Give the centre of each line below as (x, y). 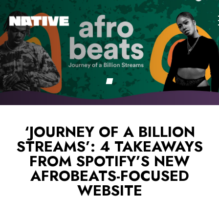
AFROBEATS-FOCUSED (109, 176)
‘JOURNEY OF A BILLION (109, 132)
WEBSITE (109, 191)
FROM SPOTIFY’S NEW (109, 161)
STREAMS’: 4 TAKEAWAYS (109, 147)
